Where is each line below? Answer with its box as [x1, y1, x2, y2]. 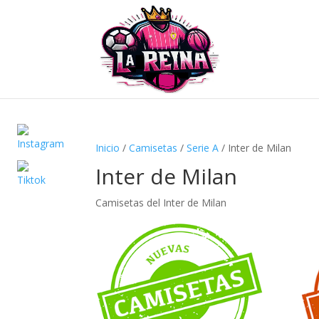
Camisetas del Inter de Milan [95, 196, 227, 209]
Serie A [187, 141, 219, 155]
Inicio [95, 141, 120, 155]
